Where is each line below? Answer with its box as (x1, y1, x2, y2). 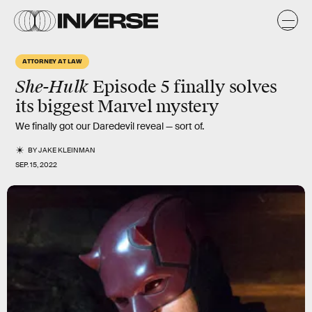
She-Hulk (15, 76, 89, 97)
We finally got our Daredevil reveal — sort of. (15, 120, 204, 132)
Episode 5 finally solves (88, 77, 278, 97)
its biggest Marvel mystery (15, 96, 219, 117)
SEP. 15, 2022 (15, 160, 57, 169)
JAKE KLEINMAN (38, 146, 96, 155)
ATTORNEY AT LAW (22, 56, 82, 65)
